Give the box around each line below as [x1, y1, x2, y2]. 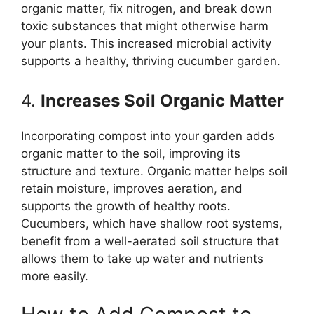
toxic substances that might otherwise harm [21, 19, 268, 34]
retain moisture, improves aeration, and [21, 181, 243, 196]
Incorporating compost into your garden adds [21, 128, 275, 143]
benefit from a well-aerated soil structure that [21, 233, 279, 248]
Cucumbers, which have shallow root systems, [21, 216, 282, 231]
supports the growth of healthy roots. [21, 198, 231, 213]
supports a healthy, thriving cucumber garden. [21, 54, 280, 69]
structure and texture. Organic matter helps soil [21, 163, 287, 178]
